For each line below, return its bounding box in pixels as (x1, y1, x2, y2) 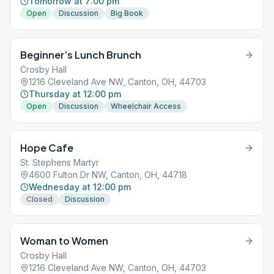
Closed (26, 194, 53, 204)
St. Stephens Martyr (20, 157, 99, 168)
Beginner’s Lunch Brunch (20, 48, 141, 61)
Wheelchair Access (111, 102, 181, 111)
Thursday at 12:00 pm (29, 89, 121, 99)
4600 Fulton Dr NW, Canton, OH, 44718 (29, 169, 187, 180)
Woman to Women (20, 234, 108, 247)
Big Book (111, 9, 143, 18)
